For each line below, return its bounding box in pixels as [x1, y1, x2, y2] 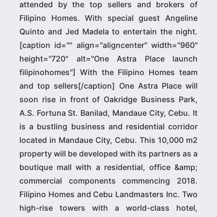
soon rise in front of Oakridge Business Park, [19, 94, 198, 104]
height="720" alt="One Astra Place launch [19, 53, 198, 63]
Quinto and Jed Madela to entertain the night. [19, 26, 198, 36]
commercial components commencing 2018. [19, 175, 198, 186]
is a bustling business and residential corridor [19, 121, 198, 131]
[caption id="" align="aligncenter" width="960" [19, 40, 198, 50]
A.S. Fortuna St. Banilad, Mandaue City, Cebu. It [19, 108, 198, 118]
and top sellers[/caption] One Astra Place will [19, 80, 198, 91]
